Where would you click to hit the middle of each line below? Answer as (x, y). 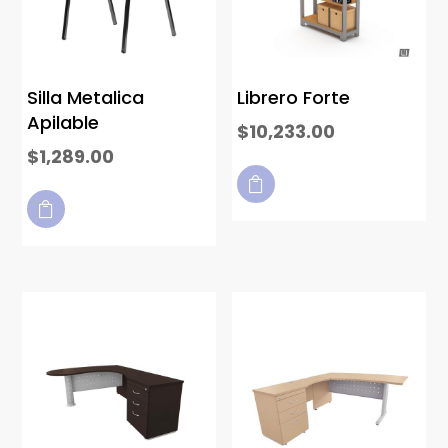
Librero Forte (294, 97)
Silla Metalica (86, 97)
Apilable (63, 122)
